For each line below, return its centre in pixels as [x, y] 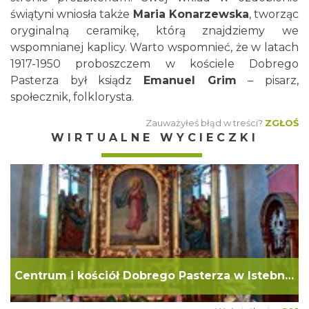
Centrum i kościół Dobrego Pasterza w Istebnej [290, 276]
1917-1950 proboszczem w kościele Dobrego [154, 64]
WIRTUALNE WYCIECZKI [154, 138]
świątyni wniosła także [70, 14]
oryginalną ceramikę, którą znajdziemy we [154, 31]
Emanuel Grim [190, 80]
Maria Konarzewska [189, 14]
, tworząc [274, 14]
